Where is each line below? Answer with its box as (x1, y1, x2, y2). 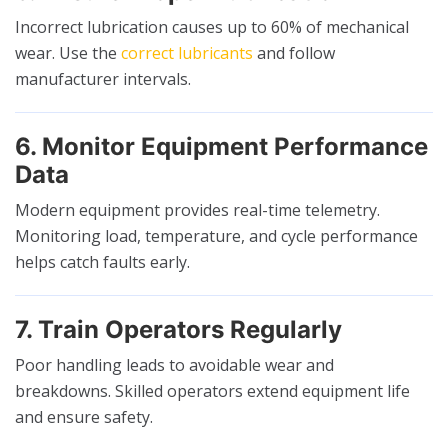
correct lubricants (121, 41, 253, 64)
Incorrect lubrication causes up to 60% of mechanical (15, 15, 409, 38)
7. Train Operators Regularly (15, 314, 342, 344)
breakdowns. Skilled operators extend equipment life (15, 379, 410, 402)
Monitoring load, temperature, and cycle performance (15, 224, 418, 247)
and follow (253, 41, 335, 64)
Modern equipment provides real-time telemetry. (15, 198, 380, 221)
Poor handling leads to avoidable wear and (15, 353, 334, 376)
